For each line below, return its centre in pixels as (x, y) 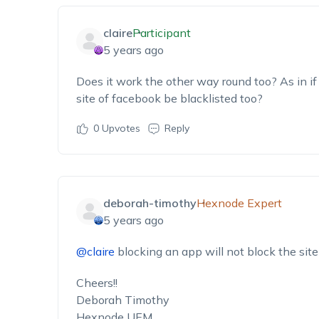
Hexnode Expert (239, 203)
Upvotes (119, 128)
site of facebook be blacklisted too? (169, 98)
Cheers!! (96, 283)
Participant (161, 33)
